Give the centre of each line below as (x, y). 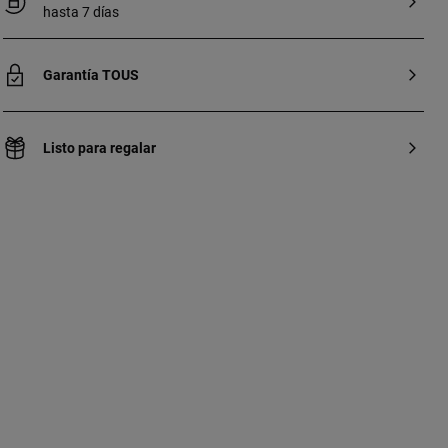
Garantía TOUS (90, 75)
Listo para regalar (99, 148)
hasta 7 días (80, 12)
